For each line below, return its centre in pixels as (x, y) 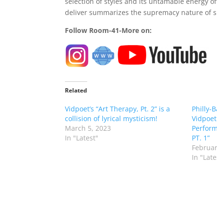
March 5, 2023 (88, 128)
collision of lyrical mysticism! (111, 119)
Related (76, 91)
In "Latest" (82, 138)
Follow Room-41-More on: (108, 31)
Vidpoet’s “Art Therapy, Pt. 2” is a (118, 109)
